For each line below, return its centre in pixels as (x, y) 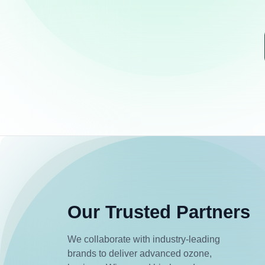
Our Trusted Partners (159, 212)
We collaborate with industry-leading (144, 239)
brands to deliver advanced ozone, (140, 253)
